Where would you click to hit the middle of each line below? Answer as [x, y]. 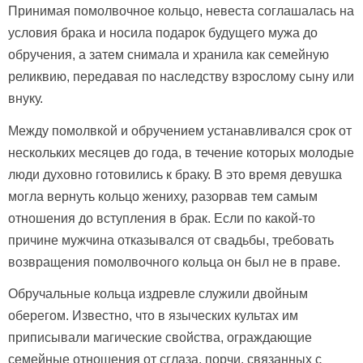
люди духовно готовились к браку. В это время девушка [175, 174]
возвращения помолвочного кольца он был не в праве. [174, 262]
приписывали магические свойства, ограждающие [160, 338]
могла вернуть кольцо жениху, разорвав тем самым [163, 196]
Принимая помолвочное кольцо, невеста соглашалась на [181, 11]
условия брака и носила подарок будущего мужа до [163, 32]
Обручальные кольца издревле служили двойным [158, 294]
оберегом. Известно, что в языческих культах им [153, 316]
